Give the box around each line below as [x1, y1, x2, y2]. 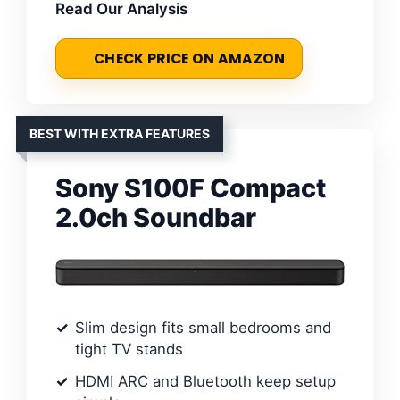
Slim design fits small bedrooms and [75, 319, 331, 337]
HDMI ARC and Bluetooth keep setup [75, 372, 336, 390]
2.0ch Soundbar [55, 202, 256, 234]
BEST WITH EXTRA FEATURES [29, 126, 210, 142]
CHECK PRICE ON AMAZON [94, 49, 286, 69]
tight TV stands [75, 340, 183, 358]
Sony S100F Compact [55, 172, 326, 204]
